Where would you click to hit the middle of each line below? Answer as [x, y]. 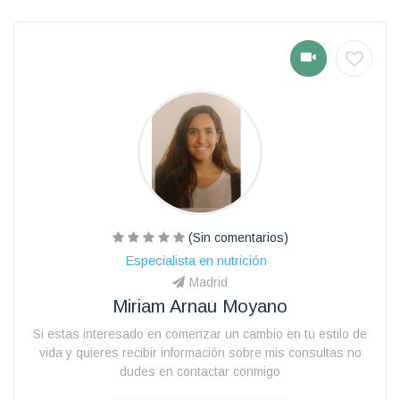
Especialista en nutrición [196, 260]
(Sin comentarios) [236, 237]
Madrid [208, 282]
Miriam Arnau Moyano [200, 306]
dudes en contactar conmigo [200, 371]
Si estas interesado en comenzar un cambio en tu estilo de [200, 333]
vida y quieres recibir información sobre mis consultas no [200, 352]
